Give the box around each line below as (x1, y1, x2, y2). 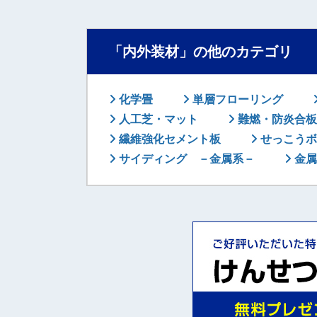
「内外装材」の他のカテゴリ (108, 44, 292, 59)
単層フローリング (190, 93, 283, 105)
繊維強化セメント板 (116, 133, 221, 145)
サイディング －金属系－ (116, 153, 255, 165)
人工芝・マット (116, 113, 198, 125)
